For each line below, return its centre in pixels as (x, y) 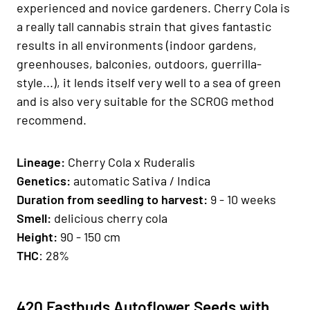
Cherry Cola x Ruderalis (131, 162)
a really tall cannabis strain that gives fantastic (144, 26)
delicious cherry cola (112, 218)
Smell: (35, 218)
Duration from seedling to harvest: (113, 199)
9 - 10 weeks (243, 199)
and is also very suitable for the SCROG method (145, 101)
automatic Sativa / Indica (142, 180)
